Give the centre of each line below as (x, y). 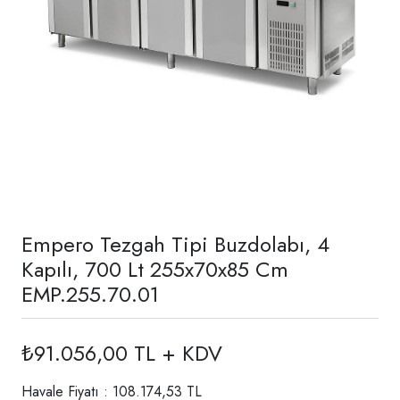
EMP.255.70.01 (90, 294)
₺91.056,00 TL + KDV (122, 353)
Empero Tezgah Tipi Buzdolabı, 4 (175, 244)
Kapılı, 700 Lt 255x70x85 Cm (155, 269)
